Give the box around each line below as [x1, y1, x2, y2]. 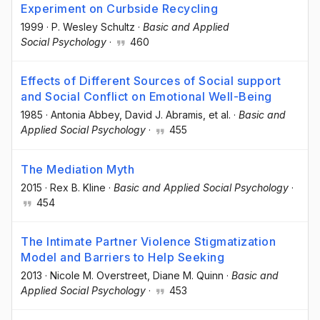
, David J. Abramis [119, 109, 203, 121]
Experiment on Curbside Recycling [21, 1, 218, 16]
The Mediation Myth [21, 161, 134, 176]
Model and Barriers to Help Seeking [21, 249, 224, 264]
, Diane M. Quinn [147, 269, 224, 281]
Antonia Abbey [51, 109, 119, 121]
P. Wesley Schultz [51, 21, 135, 34]
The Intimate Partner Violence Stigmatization [21, 234, 276, 249]
